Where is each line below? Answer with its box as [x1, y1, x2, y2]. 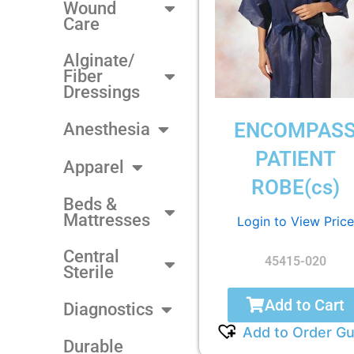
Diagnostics [63, 299, 153, 319]
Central [63, 246, 119, 266]
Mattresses [63, 209, 150, 230]
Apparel [63, 156, 124, 177]
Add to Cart [264, 295, 345, 314]
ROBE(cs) [250, 175, 340, 199]
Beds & [63, 194, 117, 214]
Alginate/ [63, 50, 135, 70]
